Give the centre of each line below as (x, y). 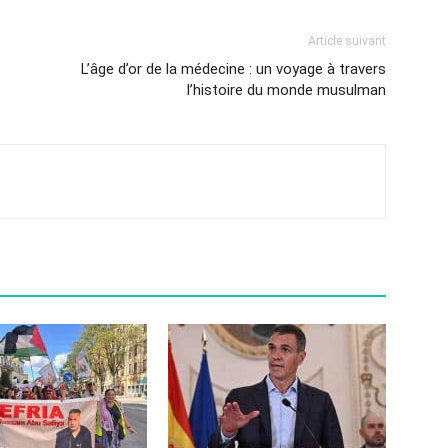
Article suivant (347, 41)
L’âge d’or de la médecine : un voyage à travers (233, 69)
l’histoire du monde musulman (286, 90)
